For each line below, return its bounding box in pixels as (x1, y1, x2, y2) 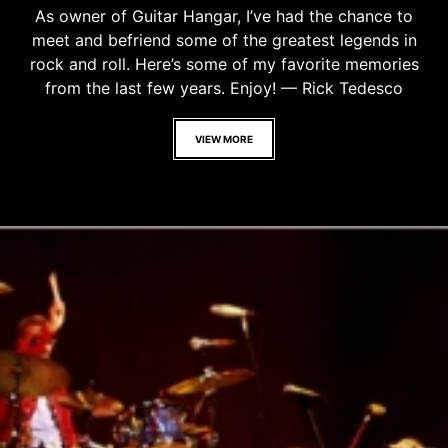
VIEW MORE (195, 132, 253, 145)
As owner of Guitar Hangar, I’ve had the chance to (35, 5, 413, 26)
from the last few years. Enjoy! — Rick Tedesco (45, 77, 403, 98)
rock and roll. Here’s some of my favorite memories (29, 53, 419, 74)
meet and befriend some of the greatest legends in (31, 29, 417, 50)
